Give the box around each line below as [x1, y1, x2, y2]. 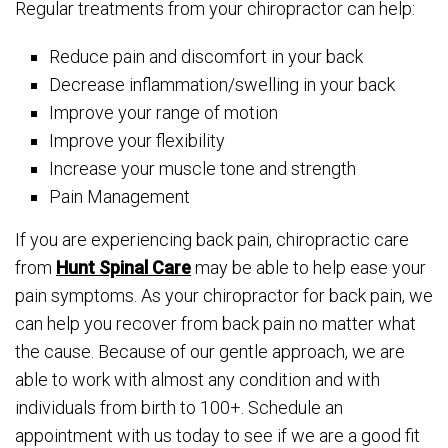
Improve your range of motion [49, 102, 279, 124]
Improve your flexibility [49, 130, 226, 152]
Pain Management [49, 186, 191, 208]
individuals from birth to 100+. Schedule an [15, 397, 343, 419]
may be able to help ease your [191, 257, 426, 279]
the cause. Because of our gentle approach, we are [15, 341, 405, 363]
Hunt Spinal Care [56, 257, 191, 279]
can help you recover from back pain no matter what [15, 313, 416, 335]
